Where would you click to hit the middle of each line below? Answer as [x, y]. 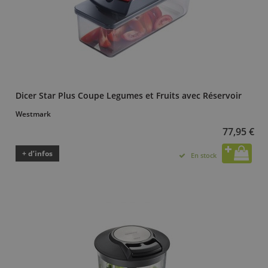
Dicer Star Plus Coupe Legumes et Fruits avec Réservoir [129, 95]
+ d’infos [37, 153]
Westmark [33, 114]
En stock [204, 155]
